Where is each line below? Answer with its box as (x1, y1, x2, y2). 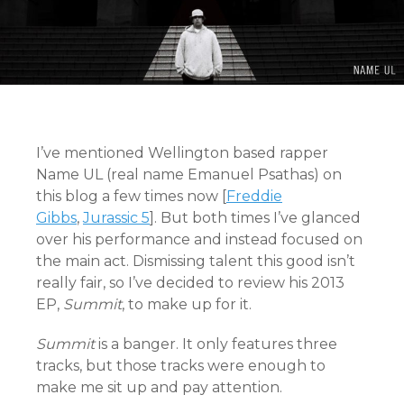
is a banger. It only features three (98, 335, 337, 353)
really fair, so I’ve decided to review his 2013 (36, 273, 344, 291)
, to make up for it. (122, 295, 252, 313)
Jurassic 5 (83, 208, 150, 226)
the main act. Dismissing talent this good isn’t (36, 252, 355, 270)
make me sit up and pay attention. (36, 378, 282, 396)
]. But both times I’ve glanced (150, 208, 361, 226)
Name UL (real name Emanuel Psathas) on (36, 165, 342, 183)
